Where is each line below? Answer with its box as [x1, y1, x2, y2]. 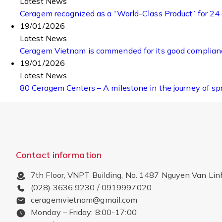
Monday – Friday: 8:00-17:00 [31, 207, 137, 217]
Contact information [16, 149, 102, 161]
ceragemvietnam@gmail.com [31, 194, 138, 205]
